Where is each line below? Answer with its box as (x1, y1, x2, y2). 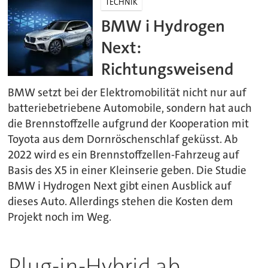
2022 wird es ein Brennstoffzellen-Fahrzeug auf (8, 147, 240, 162)
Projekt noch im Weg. (8, 209, 112, 224)
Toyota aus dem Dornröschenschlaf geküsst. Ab (8, 132, 238, 147)
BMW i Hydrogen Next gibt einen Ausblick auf (8, 178, 232, 193)
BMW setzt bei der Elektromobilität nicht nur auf (8, 85, 247, 100)
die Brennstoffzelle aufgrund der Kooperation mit (8, 116, 249, 131)
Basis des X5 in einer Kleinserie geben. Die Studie (8, 163, 247, 178)
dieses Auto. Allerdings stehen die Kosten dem (8, 194, 234, 209)
